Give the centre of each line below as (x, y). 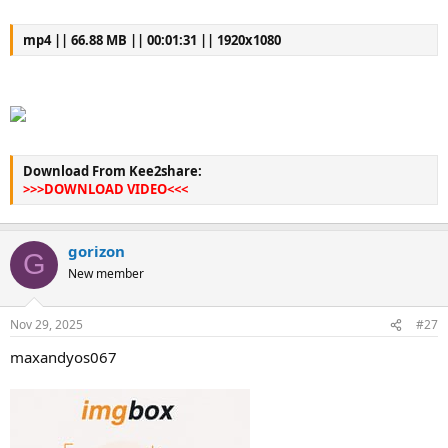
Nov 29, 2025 (46, 324)
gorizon (96, 250)
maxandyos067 (63, 357)
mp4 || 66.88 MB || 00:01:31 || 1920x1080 (152, 40)
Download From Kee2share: (112, 171)
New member (106, 273)
